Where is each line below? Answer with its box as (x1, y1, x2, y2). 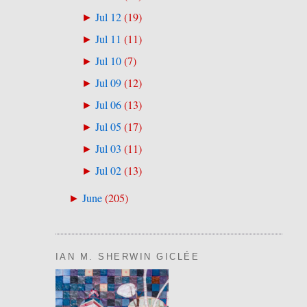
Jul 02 (95, 163, 122, 179)
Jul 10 (95, 53, 122, 69)
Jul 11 (95, 32, 122, 47)
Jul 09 (95, 75, 122, 91)
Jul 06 (95, 97, 122, 113)
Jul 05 (95, 119, 122, 135)
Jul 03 (95, 141, 122, 157)
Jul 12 (95, 9, 122, 25)
